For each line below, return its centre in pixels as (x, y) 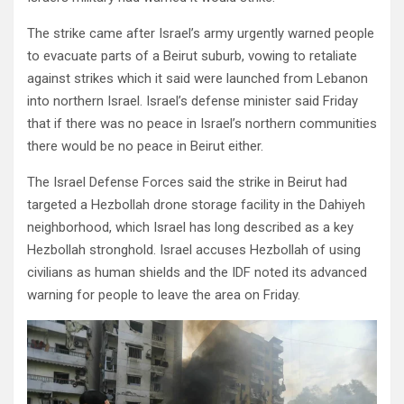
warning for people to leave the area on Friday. (164, 295)
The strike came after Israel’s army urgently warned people (201, 33)
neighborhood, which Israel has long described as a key (190, 227)
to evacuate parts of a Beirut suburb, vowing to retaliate (192, 56)
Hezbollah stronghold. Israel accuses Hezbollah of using (194, 250)
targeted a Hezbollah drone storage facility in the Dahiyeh (196, 205)
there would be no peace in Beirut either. (145, 146)
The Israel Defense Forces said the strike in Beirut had (187, 182)
